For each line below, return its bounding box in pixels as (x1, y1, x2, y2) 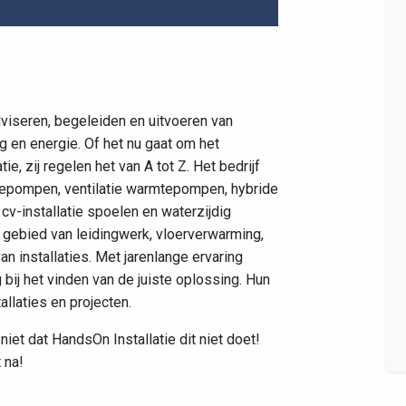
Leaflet (80, 93, 116, 110)
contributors (213, 93, 274, 110)
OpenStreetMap (135, 93, 213, 110)
